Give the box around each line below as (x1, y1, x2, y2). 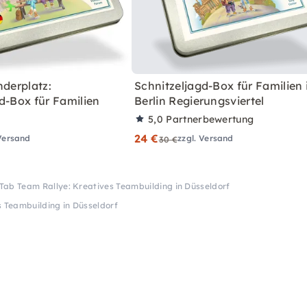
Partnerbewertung (166, 112, 254, 125)
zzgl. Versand (177, 132, 234, 143)
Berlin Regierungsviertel (134, 93, 265, 108)
